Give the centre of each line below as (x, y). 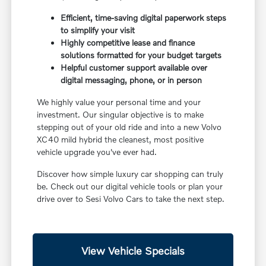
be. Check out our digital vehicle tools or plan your (130, 186)
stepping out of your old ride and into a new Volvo (129, 126)
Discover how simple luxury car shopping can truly (130, 173)
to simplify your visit (98, 30)
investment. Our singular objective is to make (121, 114)
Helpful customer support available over (134, 67)
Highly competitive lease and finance (128, 42)
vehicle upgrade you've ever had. (97, 151)
